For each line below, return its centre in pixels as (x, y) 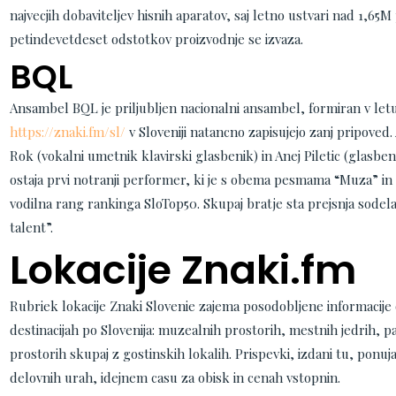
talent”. (31, 227)
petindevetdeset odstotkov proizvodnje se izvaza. (156, 38)
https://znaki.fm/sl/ (67, 132)
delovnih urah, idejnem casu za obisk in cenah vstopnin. (175, 377)
